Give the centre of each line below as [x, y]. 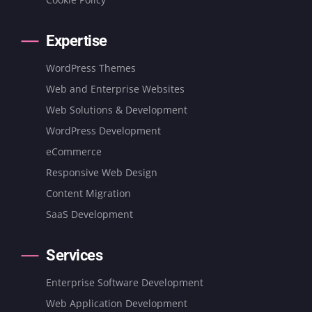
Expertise [77, 40]
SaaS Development [89, 214]
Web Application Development [117, 303]
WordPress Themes [91, 68]
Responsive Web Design [102, 172]
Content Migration [88, 193]
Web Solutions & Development [117, 109]
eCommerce [74, 151]
